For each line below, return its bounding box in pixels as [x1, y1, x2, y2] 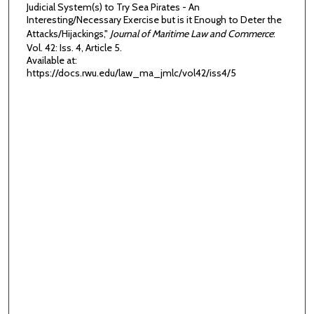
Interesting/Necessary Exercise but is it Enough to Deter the [26, 13, 282, 26]
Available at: [26, 53, 77, 67]
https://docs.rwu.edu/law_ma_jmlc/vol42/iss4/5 [26, 66, 236, 79]
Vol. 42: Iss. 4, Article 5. [26, 41, 122, 54]
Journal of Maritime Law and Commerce [109, 27, 273, 40]
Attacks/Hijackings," [26, 27, 110, 40]
